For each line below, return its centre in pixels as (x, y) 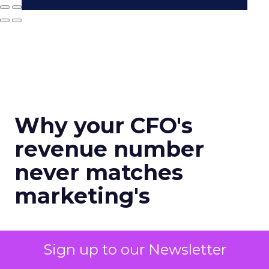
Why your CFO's (104, 125)
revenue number (109, 149)
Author (31, 237)
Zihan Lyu (37, 249)
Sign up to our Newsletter (134, 249)
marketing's (82, 196)
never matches (99, 172)
